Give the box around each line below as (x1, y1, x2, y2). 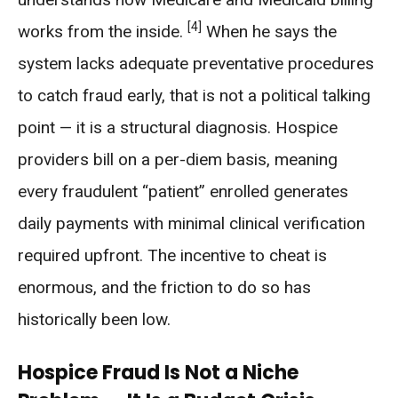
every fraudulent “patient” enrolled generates (18, 181, 348, 202)
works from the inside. (18, 21, 187, 42)
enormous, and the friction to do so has (18, 277, 311, 298)
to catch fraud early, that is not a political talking (18, 85, 370, 106)
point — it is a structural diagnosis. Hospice (18, 117, 338, 138)
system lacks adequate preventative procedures (18, 53, 374, 74)
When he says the (202, 21, 337, 42)
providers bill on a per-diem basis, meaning (18, 149, 338, 170)
